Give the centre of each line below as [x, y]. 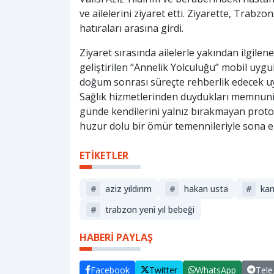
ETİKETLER [104, 156]
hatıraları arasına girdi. [131, 28]
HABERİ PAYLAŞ [116, 237]
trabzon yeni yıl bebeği [150, 210]
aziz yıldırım [128, 189]
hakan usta [206, 189]
